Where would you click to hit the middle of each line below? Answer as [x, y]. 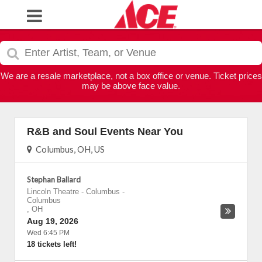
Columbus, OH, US [68, 149]
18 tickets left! [52, 244]
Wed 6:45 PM [48, 233]
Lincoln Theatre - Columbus [73, 192]
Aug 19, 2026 [53, 221]
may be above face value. [131, 86]
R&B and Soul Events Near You [105, 132]
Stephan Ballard [54, 180]
